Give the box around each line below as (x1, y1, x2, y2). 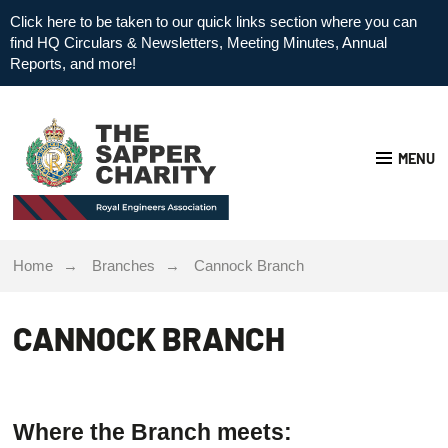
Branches (92, 258, 156, 274)
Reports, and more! (10, 55, 136, 72)
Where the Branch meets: (13, 418, 293, 445)
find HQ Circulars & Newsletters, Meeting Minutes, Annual (10, 34, 387, 51)
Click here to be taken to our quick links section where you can (10, 13, 417, 30)
